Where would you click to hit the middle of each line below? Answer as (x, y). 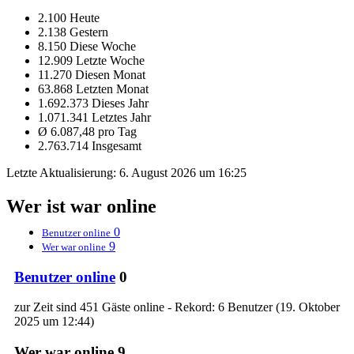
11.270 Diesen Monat (92, 75)
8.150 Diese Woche (87, 47)
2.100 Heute (69, 18)
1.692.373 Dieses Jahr (93, 104)
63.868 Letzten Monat (93, 89)
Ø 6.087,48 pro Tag (87, 132)
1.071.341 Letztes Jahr (94, 118)
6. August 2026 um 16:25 (183, 173)
